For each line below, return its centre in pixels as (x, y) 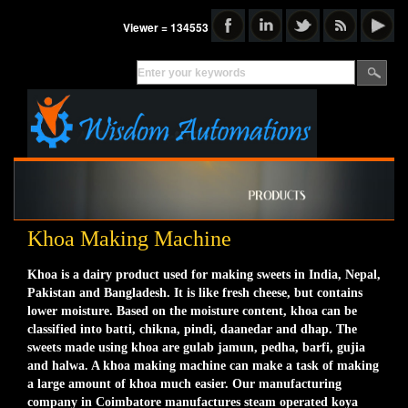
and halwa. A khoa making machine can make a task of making (203, 366)
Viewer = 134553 (166, 28)
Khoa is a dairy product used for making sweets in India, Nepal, (204, 275)
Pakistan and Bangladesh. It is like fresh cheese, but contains (195, 293)
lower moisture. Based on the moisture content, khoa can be (192, 311)
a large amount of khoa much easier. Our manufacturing (184, 384)
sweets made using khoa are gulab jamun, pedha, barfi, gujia (196, 348)
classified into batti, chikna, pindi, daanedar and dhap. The (192, 330)
